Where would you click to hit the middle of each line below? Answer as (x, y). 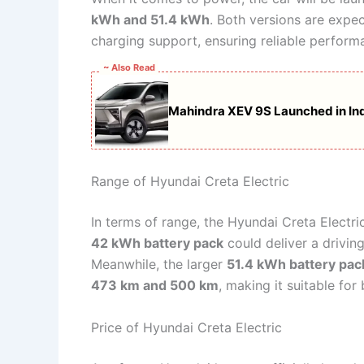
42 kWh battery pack (157, 243)
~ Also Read (129, 68)
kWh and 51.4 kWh (150, 19)
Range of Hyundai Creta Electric (190, 182)
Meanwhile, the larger (159, 264)
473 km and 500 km (155, 286)
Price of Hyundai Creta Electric (186, 327)
